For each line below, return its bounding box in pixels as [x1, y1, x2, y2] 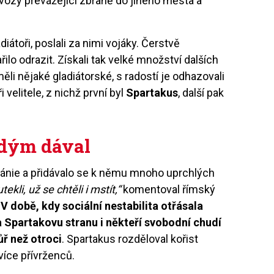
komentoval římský [120, 182, 216, 196]
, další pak [178, 86, 224, 99]
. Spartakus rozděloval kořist [62, 232, 199, 245]
